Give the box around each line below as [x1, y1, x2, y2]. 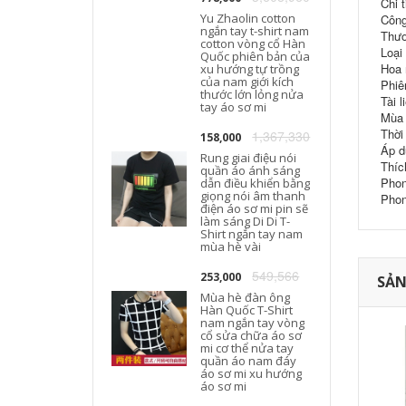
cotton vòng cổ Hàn [200, 35, 306, 52]
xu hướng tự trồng [200, 61, 300, 77]
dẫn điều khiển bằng [200, 175, 311, 191]
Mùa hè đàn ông [200, 289, 291, 305]
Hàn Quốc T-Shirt [200, 302, 294, 318]
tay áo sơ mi [200, 99, 267, 115]
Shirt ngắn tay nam [200, 226, 304, 242]
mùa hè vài [200, 238, 262, 255]
